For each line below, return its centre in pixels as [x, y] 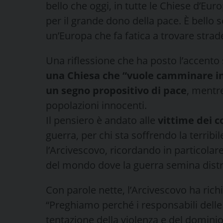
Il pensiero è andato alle [102, 120]
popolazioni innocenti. [96, 105]
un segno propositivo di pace [116, 90]
